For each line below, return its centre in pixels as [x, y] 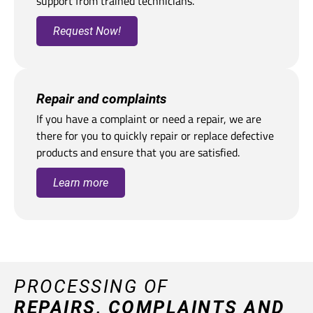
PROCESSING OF [92, 286]
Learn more [81, 183]
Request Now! [87, 31]
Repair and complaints [102, 99]
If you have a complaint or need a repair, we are [149, 119]
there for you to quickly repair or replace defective [155, 136]
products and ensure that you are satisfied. [138, 152]
